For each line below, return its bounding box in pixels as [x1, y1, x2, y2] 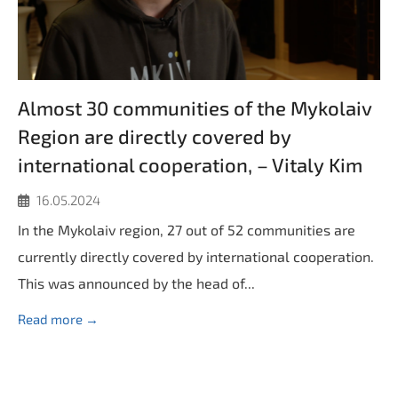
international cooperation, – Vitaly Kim [18, 153, 362, 176]
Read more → [18, 311, 99, 327]
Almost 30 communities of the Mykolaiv [18, 96, 372, 119]
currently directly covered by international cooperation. [18, 248, 374, 265]
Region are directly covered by [18, 124, 291, 147]
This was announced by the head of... [18, 275, 255, 291]
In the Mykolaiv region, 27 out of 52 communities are [18, 221, 355, 238]
